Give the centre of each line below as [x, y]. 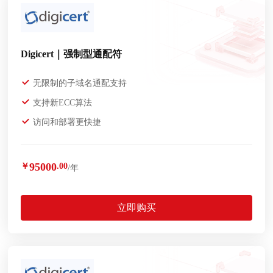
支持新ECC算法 [62, 102]
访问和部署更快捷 [66, 122]
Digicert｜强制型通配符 [72, 54]
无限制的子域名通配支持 [79, 83]
